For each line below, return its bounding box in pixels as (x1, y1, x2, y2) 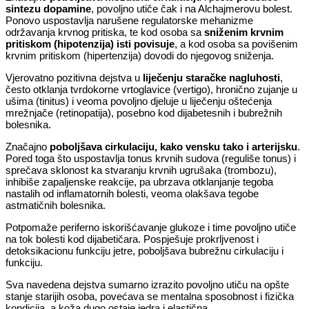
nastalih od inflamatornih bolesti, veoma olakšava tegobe (6, 187, 259, 199)
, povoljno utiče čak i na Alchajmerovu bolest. (91, 2, 292, 14)
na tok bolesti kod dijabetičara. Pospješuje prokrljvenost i (6, 232, 259, 245)
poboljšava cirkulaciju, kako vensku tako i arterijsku (50, 140, 297, 152)
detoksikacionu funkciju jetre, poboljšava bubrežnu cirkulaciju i (6, 244, 283, 257)
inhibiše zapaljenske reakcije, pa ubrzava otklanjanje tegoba (6, 175, 273, 188)
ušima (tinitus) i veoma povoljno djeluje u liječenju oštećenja (6, 94, 272, 107)
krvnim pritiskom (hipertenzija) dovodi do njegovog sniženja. (6, 49, 274, 61)
